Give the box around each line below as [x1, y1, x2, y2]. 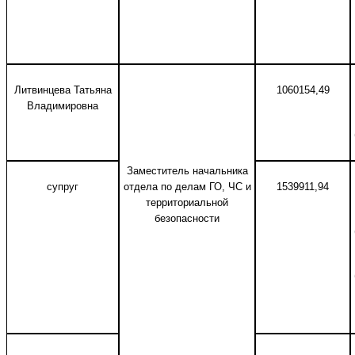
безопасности [155, 212, 219, 224]
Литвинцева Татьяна [13, 84, 112, 96]
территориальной [146, 197, 228, 208]
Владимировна [27, 100, 98, 112]
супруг [47, 181, 78, 193]
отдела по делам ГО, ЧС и [123, 181, 251, 193]
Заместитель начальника [126, 165, 248, 177]
